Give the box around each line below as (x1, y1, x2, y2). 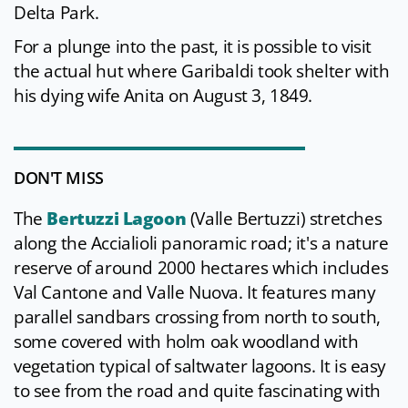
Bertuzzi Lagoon (46, 207, 187, 231)
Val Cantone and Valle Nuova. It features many (14, 280, 376, 305)
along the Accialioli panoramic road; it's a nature (14, 231, 389, 256)
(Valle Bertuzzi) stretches (186, 207, 382, 231)
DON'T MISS (14, 167, 104, 189)
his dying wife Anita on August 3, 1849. (14, 84, 313, 108)
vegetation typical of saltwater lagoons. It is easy (14, 354, 387, 379)
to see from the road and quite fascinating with (14, 379, 381, 403)
